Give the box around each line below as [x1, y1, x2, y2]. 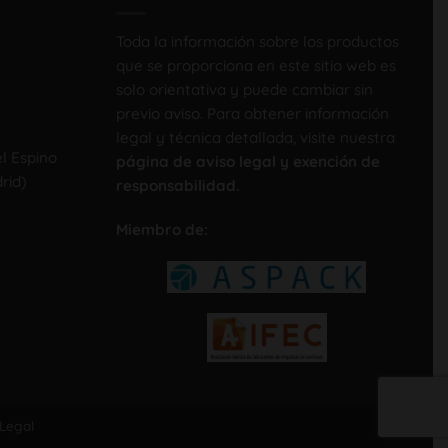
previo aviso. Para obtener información [115, 103, 389, 123]
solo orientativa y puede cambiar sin [115, 79, 373, 99]
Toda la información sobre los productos [115, 31, 399, 51]
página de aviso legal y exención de [115, 151, 380, 171]
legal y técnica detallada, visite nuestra [115, 127, 395, 147]
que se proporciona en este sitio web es [115, 55, 396, 75]
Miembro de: [115, 219, 208, 239]
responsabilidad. [115, 175, 240, 195]
